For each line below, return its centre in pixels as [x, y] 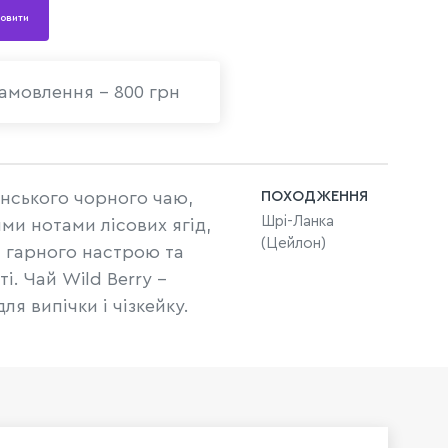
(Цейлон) [293, 243]
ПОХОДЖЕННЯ [314, 196]
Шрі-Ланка [297, 221]
